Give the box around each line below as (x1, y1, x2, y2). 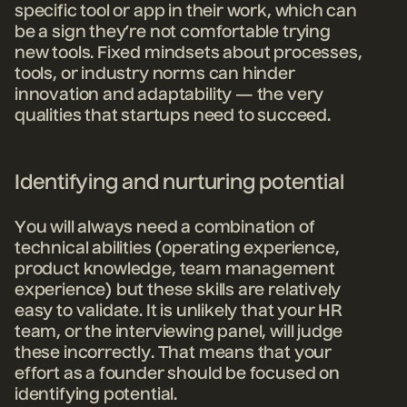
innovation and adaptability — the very (15, 87, 324, 104)
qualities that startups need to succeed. (15, 108, 331, 125)
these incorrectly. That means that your (15, 345, 332, 362)
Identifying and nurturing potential (15, 174, 344, 194)
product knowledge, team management (15, 262, 335, 279)
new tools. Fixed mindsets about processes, (15, 45, 362, 63)
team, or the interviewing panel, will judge (15, 324, 343, 342)
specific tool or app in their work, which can (15, 4, 357, 21)
